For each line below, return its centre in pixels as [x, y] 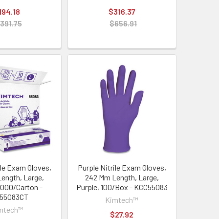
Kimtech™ [122, 200]
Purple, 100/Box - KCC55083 [122, 187]
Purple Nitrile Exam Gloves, [122, 168]
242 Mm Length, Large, [122, 177]
